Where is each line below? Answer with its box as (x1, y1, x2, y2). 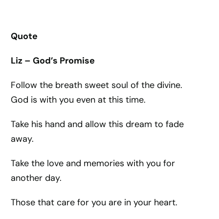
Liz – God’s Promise (11, 55, 95, 66)
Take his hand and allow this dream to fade (11, 118, 184, 130)
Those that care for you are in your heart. (11, 197, 178, 208)
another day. (11, 172, 62, 184)
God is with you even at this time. (11, 94, 146, 106)
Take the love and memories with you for (11, 157, 175, 169)
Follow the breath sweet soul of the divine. (11, 79, 183, 91)
